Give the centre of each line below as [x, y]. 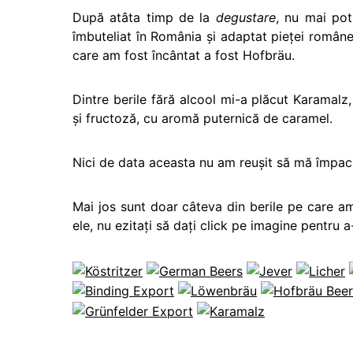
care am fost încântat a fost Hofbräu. [184, 55]
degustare [245, 17]
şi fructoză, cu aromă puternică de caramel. [203, 118]
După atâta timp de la [144, 17]
